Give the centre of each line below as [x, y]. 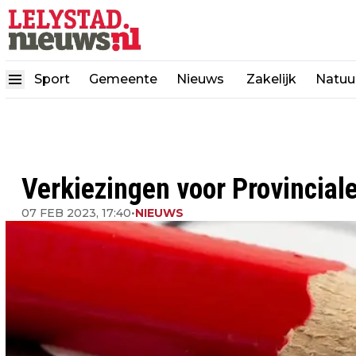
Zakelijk [271, 79]
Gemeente [123, 79]
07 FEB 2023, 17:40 [76, 213]
